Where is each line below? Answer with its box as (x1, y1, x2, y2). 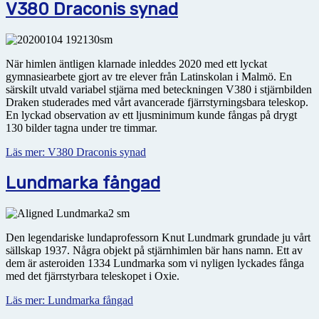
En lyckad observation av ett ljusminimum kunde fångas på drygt (6, 108, 297, 121)
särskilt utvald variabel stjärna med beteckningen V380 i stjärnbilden (6, 83, 312, 95)
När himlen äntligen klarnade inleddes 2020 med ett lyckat (6, 57, 267, 70)
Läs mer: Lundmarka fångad (6, 293, 133, 306)
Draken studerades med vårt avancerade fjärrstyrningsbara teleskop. (6, 95, 308, 108)
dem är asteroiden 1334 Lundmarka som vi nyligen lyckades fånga (6, 256, 304, 269)
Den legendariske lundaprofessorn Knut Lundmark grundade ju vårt (6, 231, 310, 244)
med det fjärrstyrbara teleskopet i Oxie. (6, 269, 182, 282)
